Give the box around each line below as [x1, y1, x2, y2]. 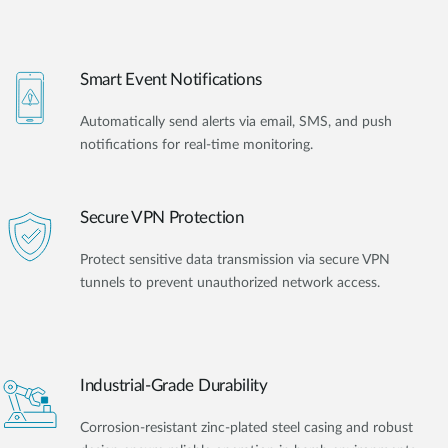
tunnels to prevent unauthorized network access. [80, 275, 380, 290]
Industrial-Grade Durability [80, 377, 268, 395]
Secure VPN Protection [80, 208, 244, 226]
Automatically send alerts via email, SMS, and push [80, 115, 392, 130]
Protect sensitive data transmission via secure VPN [80, 252, 390, 267]
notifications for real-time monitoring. [80, 138, 313, 153]
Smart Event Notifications [80, 71, 262, 89]
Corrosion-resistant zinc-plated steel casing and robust [80, 421, 413, 436]
